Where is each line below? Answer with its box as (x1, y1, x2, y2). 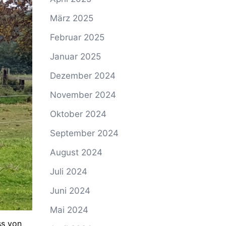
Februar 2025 (49, 32, 104, 42)
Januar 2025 (49, 51, 101, 62)
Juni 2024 (49, 186, 90, 196)
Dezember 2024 (49, 71, 116, 81)
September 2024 (49, 128, 119, 138)
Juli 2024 (49, 166, 87, 177)
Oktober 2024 (49, 109, 106, 119)
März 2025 (49, 13, 93, 23)
